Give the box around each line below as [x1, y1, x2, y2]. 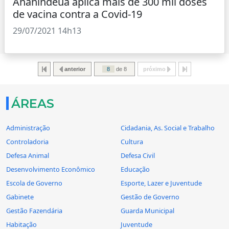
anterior [64, 66, 85, 73]
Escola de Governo [6, 178, 62, 188]
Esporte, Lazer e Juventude [121, 178, 202, 188]
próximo [143, 66, 166, 73]
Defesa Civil [121, 151, 155, 161]
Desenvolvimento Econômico [6, 165, 95, 174]
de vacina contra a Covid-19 [13, 7, 142, 21]
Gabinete [6, 192, 34, 202]
